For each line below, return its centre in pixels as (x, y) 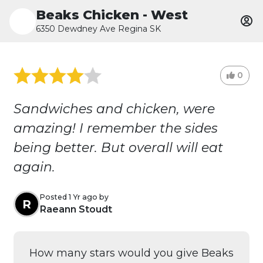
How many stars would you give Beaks (131, 253)
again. (34, 167)
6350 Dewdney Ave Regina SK (98, 28)
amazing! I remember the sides (115, 128)
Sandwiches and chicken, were (114, 109)
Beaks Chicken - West (112, 15)
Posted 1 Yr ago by (74, 197)
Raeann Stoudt (76, 209)
